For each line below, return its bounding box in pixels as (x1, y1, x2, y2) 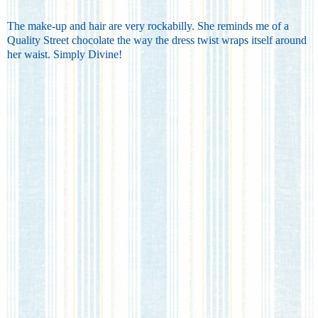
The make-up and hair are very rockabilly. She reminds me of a (7, 19, 289, 32)
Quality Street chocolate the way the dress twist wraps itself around (7, 33, 307, 46)
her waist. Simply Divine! (7, 48, 122, 60)
